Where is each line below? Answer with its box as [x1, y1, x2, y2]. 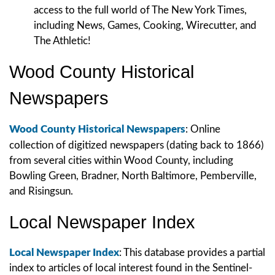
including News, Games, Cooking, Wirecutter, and [34, 20, 257, 31]
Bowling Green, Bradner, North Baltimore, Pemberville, [9, 170, 257, 181]
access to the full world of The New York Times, [34, 4, 247, 15]
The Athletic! [34, 35, 91, 46]
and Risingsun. [9, 185, 73, 196]
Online [190, 123, 220, 134]
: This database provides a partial [119, 247, 265, 258]
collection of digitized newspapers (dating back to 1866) [9, 139, 264, 150]
